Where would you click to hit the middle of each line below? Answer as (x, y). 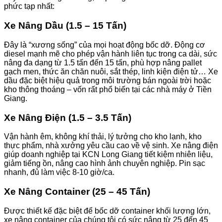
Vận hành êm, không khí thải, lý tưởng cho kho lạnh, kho (103, 137)
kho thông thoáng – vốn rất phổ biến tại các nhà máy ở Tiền (108, 89)
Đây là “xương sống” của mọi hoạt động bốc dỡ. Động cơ (105, 45)
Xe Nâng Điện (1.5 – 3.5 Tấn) (68, 117)
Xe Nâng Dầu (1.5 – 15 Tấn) (65, 26)
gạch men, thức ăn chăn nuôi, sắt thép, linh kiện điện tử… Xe (111, 71)
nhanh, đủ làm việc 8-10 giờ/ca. (59, 172)
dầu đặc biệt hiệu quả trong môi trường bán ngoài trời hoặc (108, 80)
